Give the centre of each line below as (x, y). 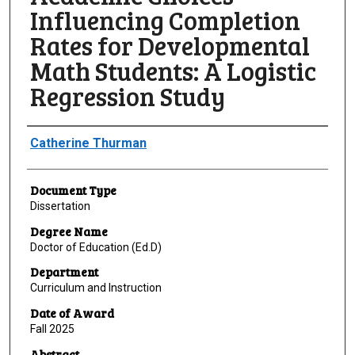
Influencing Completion (165, 21)
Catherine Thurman (88, 143)
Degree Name (69, 231)
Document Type (73, 191)
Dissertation (60, 206)
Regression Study (127, 97)
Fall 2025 (52, 329)
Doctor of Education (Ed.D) (95, 247)
